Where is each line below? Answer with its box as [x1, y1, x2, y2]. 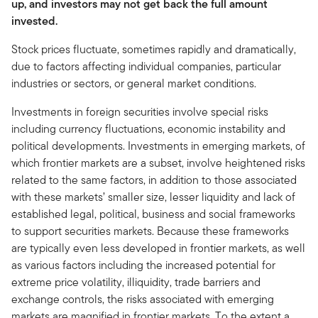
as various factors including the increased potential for [11, 257, 275, 274]
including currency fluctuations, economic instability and [11, 121, 285, 138]
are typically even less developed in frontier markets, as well [11, 240, 305, 257]
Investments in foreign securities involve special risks [11, 104, 268, 121]
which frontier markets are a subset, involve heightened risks [11, 155, 305, 172]
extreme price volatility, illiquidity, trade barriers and [11, 274, 261, 291]
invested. [11, 13, 60, 30]
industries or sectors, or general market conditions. [11, 75, 256, 92]
